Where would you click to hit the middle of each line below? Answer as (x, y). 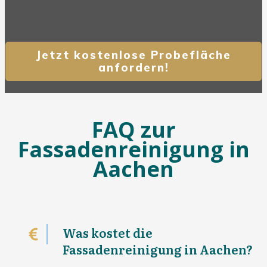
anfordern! (133, 68)
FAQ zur (133, 130)
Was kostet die (107, 233)
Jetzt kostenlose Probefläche (133, 55)
